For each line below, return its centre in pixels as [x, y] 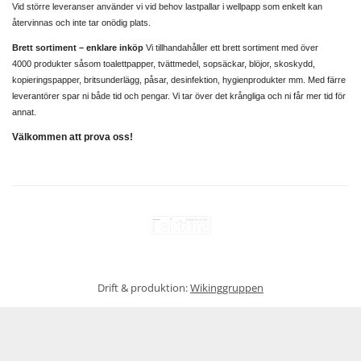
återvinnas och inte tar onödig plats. [81, 23]
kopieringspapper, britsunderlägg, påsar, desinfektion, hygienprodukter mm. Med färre [179, 80]
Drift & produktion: [144, 288]
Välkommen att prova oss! [73, 137]
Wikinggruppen [227, 288]
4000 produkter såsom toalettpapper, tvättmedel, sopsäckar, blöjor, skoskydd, [164, 64]
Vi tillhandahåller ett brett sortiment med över [232, 48]
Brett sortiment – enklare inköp [79, 48]
